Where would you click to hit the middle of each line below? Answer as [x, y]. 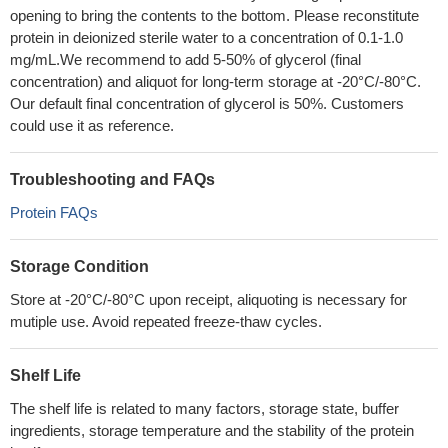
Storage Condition [79, 266]
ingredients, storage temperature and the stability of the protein [212, 430]
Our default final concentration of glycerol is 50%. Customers [207, 103]
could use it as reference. [92, 125]
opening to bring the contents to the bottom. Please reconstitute [214, 15]
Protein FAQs [54, 212]
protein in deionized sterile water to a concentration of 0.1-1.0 [206, 37]
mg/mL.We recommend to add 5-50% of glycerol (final [185, 59]
